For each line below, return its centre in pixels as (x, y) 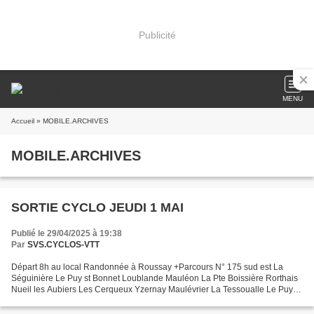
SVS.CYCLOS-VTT (63, 245)
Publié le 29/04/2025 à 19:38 (67, 233)
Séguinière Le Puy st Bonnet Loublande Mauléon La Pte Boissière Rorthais (155, 278)
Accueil (23, 121)
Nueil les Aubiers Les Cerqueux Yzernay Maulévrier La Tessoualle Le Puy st (156, 289)
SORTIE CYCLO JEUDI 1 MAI (97, 207)
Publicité (157, 35)
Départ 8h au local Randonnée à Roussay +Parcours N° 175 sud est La (147, 267)
